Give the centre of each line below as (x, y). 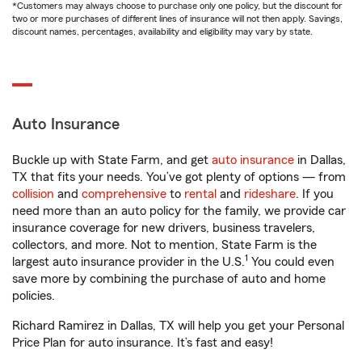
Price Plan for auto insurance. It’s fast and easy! (143, 343)
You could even (291, 262)
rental (200, 194)
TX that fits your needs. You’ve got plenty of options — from (179, 177)
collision (33, 194)
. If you (315, 194)
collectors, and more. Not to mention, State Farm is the (164, 245)
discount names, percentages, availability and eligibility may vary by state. (162, 32)
